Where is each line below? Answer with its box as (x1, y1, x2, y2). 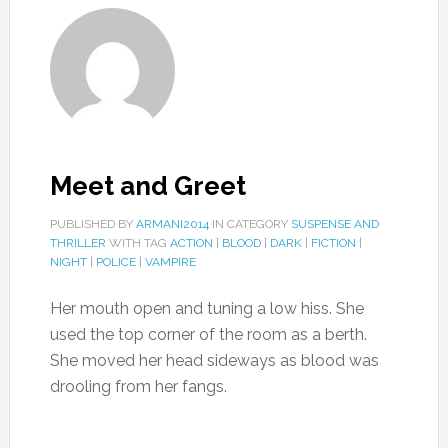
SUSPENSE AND (290, 217, 379, 231)
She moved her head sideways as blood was (49, 351, 379, 370)
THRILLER (49, 236, 106, 250)
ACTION (169, 236, 213, 250)
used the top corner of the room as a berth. (49, 325, 367, 344)
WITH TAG (105, 236, 170, 250)
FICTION (310, 236, 356, 250)
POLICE (95, 255, 136, 269)
